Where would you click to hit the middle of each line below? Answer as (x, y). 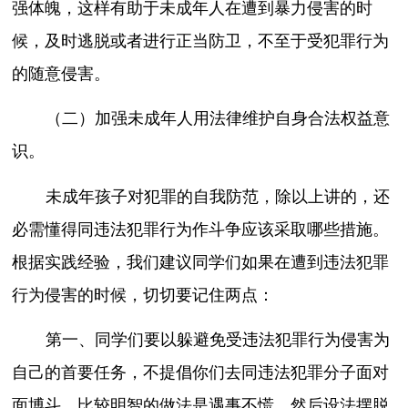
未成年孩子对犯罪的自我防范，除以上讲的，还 (217, 196)
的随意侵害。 (61, 73)
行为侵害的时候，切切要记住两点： (143, 295)
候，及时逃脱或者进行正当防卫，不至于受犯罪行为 (201, 41)
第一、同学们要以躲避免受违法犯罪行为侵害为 (217, 340)
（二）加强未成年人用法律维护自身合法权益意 (217, 119)
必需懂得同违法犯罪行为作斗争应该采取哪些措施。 (201, 229)
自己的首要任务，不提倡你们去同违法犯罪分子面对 (201, 373)
